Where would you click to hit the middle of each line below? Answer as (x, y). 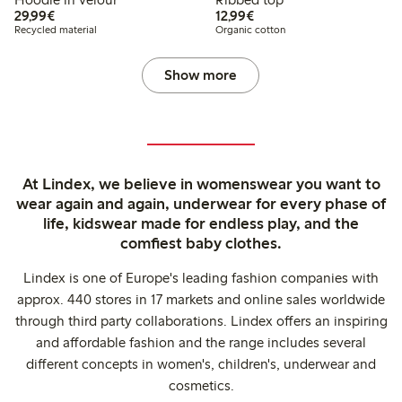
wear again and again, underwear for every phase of (201, 204)
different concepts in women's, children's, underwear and (201, 364)
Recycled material (56, 30)
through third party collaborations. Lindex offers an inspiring (201, 321)
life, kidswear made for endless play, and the (201, 224)
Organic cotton (250, 30)
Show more (201, 75)
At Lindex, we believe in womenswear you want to (201, 184)
